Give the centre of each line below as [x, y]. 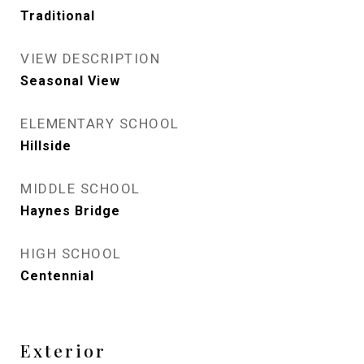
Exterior [63, 350]
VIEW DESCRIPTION [90, 58]
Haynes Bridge [70, 211]
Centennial [57, 276]
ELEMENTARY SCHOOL [100, 123]
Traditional [58, 16]
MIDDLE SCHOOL [80, 188]
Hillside [46, 146]
